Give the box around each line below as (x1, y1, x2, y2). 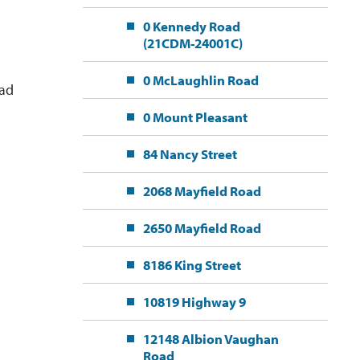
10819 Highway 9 (142, 293, 246, 311)
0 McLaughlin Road (142, 72, 259, 89)
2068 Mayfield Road (142, 182, 261, 200)
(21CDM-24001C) (142, 35, 243, 52)
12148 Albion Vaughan (142, 330, 279, 348)
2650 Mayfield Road (142, 219, 261, 237)
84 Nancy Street (142, 145, 237, 163)
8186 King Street (142, 256, 241, 274)
